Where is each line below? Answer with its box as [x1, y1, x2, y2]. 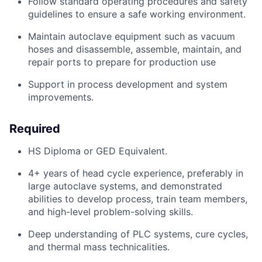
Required [9, 122, 60, 136]
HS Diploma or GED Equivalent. [28, 145, 167, 157]
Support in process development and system [28, 78, 227, 91]
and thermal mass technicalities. [28, 241, 170, 253]
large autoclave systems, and [28, 180, 157, 192]
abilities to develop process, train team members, [28, 193, 247, 205]
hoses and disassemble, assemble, [28, 43, 180, 56]
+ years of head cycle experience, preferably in [34, 167, 243, 180]
